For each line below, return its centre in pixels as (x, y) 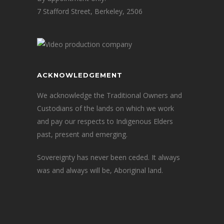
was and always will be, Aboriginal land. (100, 170)
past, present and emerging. (82, 134)
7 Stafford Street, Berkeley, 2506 (90, 11)
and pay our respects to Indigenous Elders (105, 121)
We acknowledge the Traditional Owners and (109, 95)
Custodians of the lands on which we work (105, 108)
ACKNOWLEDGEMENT (80, 75)
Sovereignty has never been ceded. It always (108, 157)
